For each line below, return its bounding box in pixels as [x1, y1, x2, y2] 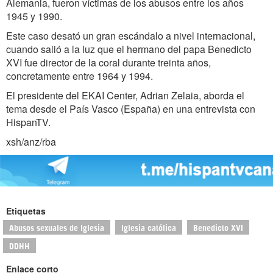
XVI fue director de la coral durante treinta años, [6, 55, 211, 69]
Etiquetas [6, 205, 46, 218]
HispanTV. [6, 115, 51, 129]
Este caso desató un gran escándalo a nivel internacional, [6, 28, 255, 43]
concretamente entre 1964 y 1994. [6, 68, 153, 83]
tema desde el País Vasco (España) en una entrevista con [6, 101, 255, 116]
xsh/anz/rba [6, 134, 56, 149]
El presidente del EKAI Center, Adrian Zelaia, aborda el [6, 88, 244, 102]
